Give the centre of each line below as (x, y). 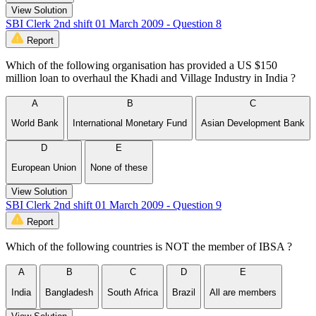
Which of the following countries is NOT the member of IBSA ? (149, 247)
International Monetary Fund (130, 123)
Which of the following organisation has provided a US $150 (141, 66)
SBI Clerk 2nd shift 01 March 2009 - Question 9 (114, 205)
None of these (119, 168)
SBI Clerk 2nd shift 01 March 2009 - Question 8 (114, 24)
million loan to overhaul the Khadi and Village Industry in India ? (151, 78)
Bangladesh (69, 292)
